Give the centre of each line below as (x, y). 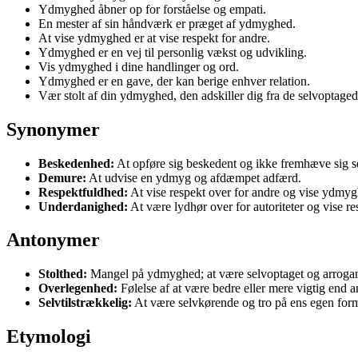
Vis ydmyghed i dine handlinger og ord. (139, 66)
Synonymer (53, 129)
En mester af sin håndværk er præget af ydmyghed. (167, 23)
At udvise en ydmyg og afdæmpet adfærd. (194, 177)
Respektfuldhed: (83, 192)
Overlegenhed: (78, 288)
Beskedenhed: (76, 163)
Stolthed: (63, 274)
